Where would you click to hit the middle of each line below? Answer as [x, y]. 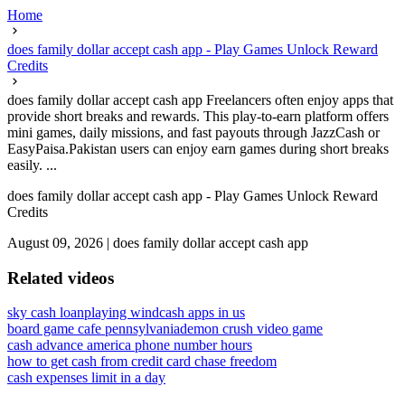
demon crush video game [251, 329]
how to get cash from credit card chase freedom [142, 362]
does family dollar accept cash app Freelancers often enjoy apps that [200, 100]
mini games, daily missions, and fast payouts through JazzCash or [193, 132]
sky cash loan [46, 313]
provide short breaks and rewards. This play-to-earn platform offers [198, 116]
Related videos [61, 278]
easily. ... [32, 165]
